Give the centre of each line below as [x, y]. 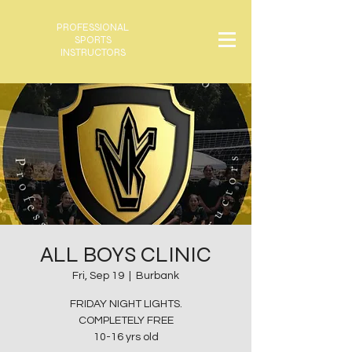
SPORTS [93, 40]
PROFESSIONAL [93, 27]
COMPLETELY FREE [126, 320]
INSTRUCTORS [93, 53]
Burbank [158, 275]
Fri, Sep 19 [98, 275]
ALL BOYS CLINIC [126, 254]
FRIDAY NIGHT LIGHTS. [126, 304]
